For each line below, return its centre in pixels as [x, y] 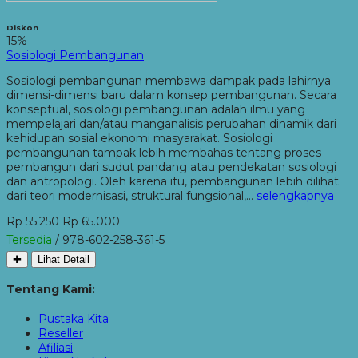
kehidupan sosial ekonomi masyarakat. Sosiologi [139, 138]
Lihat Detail [64, 259]
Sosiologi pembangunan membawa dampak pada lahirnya [169, 80]
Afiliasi [56, 348]
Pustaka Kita [74, 319]
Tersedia [29, 239]
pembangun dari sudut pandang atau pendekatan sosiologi [171, 167]
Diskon [22, 27]
